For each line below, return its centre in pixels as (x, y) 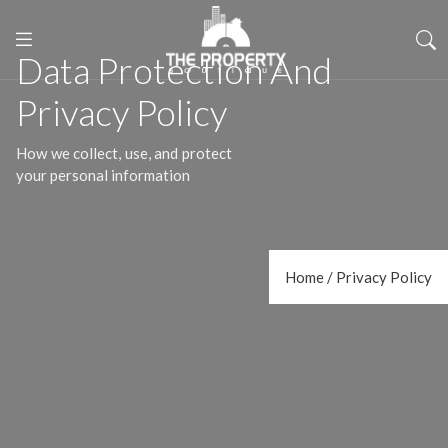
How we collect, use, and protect (124, 153)
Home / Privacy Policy (358, 277)
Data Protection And (174, 70)
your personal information (103, 175)
